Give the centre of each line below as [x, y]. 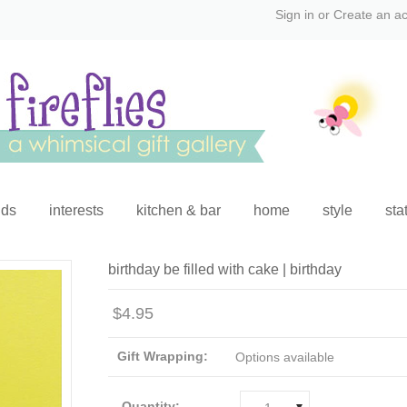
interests [76, 210]
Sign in [295, 15]
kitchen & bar [178, 210]
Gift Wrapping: [163, 356]
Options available [285, 357]
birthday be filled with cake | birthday [225, 269]
